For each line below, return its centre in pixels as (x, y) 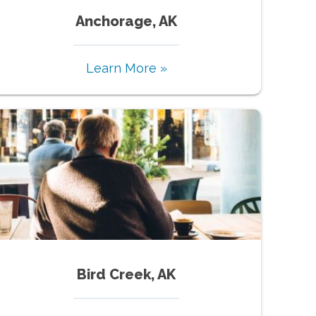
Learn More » (126, 68)
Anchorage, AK (127, 21)
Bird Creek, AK (127, 274)
